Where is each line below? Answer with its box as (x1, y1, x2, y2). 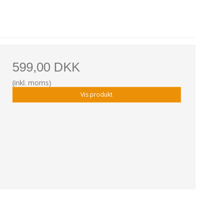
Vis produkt (80, 90, 113, 99)
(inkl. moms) (12, 77, 51, 87)
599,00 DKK (12, 59, 80, 74)
